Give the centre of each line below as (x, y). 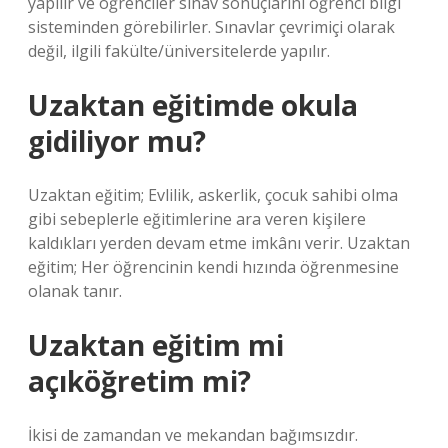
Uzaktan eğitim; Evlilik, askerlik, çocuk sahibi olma (213, 195)
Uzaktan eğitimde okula (193, 105)
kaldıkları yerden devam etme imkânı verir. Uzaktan (219, 243)
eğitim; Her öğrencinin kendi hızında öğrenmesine (213, 267)
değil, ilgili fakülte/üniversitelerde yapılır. (179, 51)
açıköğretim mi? (139, 381)
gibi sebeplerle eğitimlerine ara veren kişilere (197, 219)
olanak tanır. (75, 291)
